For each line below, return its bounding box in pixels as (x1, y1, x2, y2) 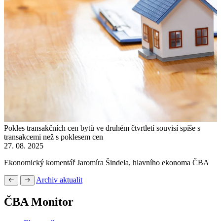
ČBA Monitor (4, 195, 74, 208)
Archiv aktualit (36, 175, 82, 184)
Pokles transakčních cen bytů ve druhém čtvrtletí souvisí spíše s (4, 123, 200, 132)
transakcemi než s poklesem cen (4, 132, 103, 141)
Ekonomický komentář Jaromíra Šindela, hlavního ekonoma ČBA (4, 158, 209, 167)
